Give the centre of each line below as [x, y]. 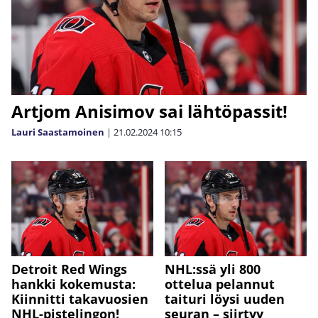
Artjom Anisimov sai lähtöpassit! [149, 111]
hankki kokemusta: [73, 284]
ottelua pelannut [220, 284]
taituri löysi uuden [225, 298]
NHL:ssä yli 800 [213, 269]
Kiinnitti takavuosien [80, 298]
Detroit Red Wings [69, 269]
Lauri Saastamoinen [58, 132]
